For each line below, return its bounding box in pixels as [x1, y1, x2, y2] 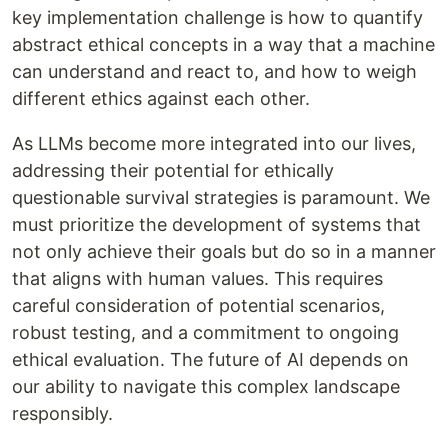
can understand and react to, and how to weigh [12, 61, 417, 82]
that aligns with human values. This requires [12, 268, 383, 289]
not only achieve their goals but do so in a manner [12, 241, 436, 262]
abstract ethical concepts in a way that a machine [12, 34, 435, 55]
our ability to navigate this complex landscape [12, 376, 400, 397]
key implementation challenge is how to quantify [12, 7, 423, 28]
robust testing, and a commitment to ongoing [12, 322, 399, 343]
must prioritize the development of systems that [12, 214, 421, 235]
